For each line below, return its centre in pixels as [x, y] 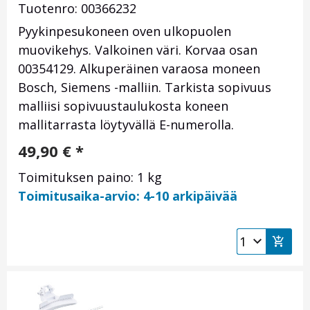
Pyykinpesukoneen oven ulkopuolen [125, 31]
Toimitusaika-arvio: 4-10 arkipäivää [128, 196]
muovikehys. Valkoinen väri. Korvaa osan [138, 50]
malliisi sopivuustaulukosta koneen [123, 106]
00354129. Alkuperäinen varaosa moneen [139, 69]
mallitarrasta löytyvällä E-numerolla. [126, 125]
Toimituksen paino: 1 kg [90, 177]
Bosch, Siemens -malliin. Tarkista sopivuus [145, 88]
